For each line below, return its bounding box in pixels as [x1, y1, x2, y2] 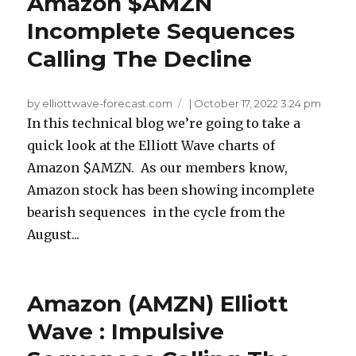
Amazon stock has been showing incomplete [27, 182, 315, 199]
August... [27, 226, 80, 243]
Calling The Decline [27, 45, 253, 73]
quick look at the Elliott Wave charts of [27, 137, 276, 154]
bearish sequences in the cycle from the [27, 204, 286, 221]
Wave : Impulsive [27, 318, 225, 346]
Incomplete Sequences [27, 17, 296, 45]
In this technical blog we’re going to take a [27, 115, 301, 132]
